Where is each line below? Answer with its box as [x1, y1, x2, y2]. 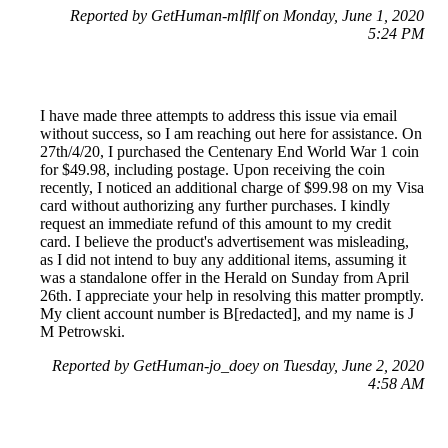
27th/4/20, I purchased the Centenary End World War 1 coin [40, 142, 419, 160]
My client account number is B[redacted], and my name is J [40, 304, 414, 322]
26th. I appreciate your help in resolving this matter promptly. [40, 286, 424, 304]
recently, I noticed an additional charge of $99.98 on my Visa [40, 178, 424, 196]
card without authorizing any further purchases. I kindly [40, 196, 390, 214]
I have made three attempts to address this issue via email [40, 106, 397, 124]
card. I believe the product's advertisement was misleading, [40, 232, 409, 250]
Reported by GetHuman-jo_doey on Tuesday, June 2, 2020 [52, 356, 424, 374]
